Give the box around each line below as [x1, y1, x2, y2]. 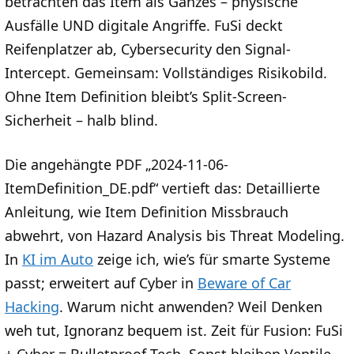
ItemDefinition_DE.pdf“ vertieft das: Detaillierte [5, 179, 320, 198]
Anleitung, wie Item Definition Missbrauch [5, 202, 288, 222]
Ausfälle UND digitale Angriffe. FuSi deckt [5, 16, 283, 36]
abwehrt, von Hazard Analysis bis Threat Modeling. [5, 226, 345, 246]
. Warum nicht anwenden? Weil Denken [59, 297, 322, 317]
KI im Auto [22, 250, 93, 269]
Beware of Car [198, 273, 291, 293]
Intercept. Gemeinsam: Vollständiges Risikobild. [5, 63, 327, 83]
